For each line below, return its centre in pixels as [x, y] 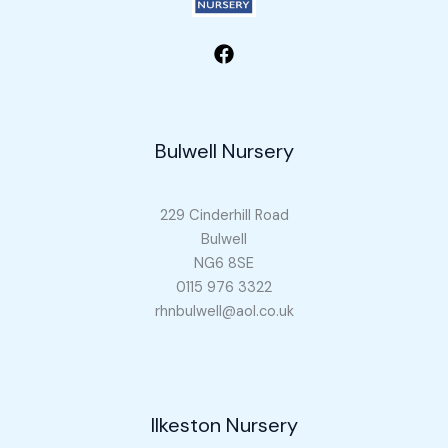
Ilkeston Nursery [224, 424]
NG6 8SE [224, 264]
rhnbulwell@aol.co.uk [224, 312]
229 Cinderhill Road [224, 216]
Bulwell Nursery [224, 151]
